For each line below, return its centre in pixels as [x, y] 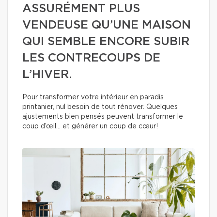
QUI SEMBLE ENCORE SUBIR [106, 42]
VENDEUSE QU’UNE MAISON [107, 25]
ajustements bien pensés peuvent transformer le [103, 117]
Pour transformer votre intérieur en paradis [93, 97]
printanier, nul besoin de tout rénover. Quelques [100, 107]
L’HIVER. [47, 75]
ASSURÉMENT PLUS [81, 9]
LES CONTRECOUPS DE [91, 58]
